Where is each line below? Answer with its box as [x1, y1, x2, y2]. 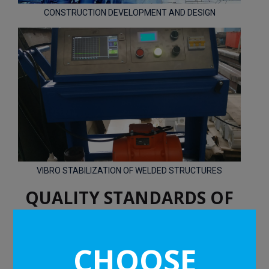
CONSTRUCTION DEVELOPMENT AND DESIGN [43, 7, 216, 17]
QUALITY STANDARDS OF [25, 186, 234, 209]
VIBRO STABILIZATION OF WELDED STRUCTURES [37, 165, 222, 175]
